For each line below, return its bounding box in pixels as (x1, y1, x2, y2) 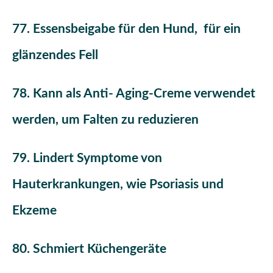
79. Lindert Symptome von (12, 151, 162, 165)
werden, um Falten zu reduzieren (12, 113, 199, 126)
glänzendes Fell (12, 48, 101, 62)
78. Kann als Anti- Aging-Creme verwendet (12, 87, 255, 100)
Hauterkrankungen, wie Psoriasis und (12, 177, 224, 191)
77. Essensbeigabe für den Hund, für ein (12, 22, 241, 35)
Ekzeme (12, 204, 60, 217)
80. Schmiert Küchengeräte (12, 242, 166, 255)
